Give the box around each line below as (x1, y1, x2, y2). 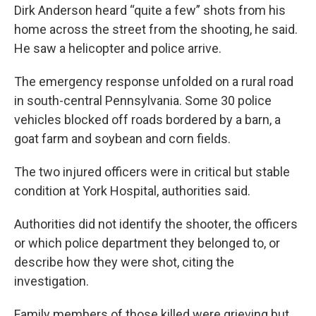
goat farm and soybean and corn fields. (14, 131, 231, 146)
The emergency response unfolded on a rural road (14, 74, 293, 89)
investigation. (14, 274, 89, 288)
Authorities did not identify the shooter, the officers (14, 217, 298, 231)
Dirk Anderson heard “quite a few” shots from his (14, 3, 286, 18)
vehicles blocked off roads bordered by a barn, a (14, 112, 281, 127)
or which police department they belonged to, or (14, 236, 280, 250)
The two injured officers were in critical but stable (14, 164, 290, 179)
